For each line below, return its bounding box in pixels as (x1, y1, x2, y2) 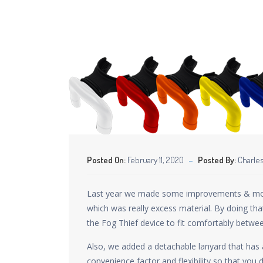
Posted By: (198, 154, 238, 166)
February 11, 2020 (126, 154, 184, 166)
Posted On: (87, 154, 126, 166)
